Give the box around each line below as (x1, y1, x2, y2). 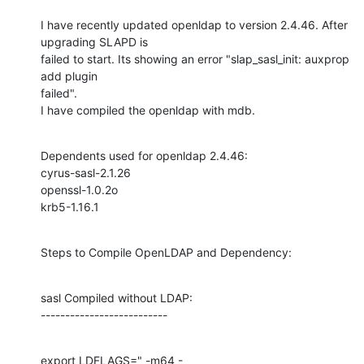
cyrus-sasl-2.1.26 (41, 165, 131, 180)
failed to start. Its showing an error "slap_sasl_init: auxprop (41, 51, 349, 66)
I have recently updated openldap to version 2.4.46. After (41, 17, 348, 32)
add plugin (41, 68, 97, 83)
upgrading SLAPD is (41, 34, 148, 49)
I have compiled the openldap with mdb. (41, 102, 255, 117)
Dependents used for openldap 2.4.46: (41, 148, 248, 162)
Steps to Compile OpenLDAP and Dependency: (41, 245, 292, 259)
